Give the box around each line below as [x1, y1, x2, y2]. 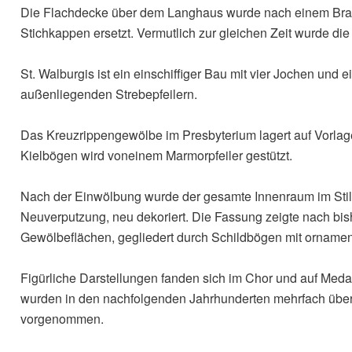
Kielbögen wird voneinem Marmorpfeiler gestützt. [20, 146, 292, 165]
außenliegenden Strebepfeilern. [20, 85, 197, 104]
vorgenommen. [20, 310, 104, 328]
